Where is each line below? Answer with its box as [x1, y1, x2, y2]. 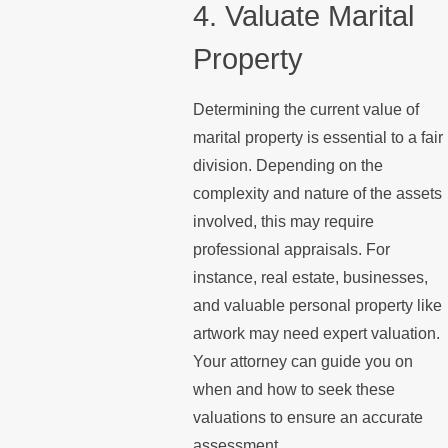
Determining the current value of [192, 101, 419, 119]
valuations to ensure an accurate [192, 409, 423, 427]
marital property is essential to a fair [192, 129, 443, 147]
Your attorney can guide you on [192, 353, 413, 371]
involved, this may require [192, 213, 374, 231]
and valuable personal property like [192, 297, 442, 315]
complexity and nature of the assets [192, 185, 442, 203]
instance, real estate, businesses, [192, 269, 428, 287]
